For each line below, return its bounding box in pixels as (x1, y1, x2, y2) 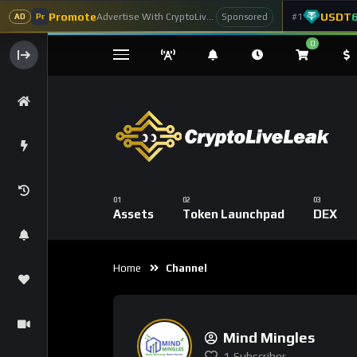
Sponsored (222, 11, 268, 22)
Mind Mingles (223, 328, 315, 346)
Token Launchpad (182, 206, 284, 221)
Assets (113, 206, 154, 221)
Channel (159, 262, 207, 274)
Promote (49, 10, 96, 23)
